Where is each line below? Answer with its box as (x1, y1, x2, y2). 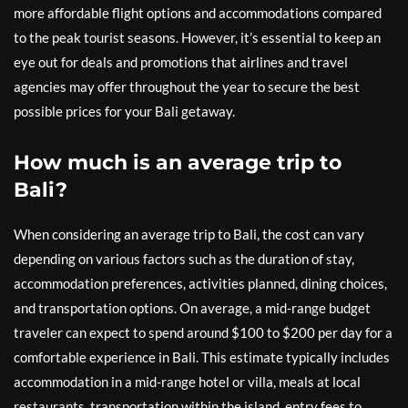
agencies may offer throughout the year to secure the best (14, 77, 360, 95)
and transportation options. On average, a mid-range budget (14, 299, 371, 316)
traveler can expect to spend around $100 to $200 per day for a (14, 323, 393, 341)
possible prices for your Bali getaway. (14, 102, 235, 119)
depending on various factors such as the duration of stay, (14, 250, 354, 267)
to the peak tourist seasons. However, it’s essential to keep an (14, 28, 381, 46)
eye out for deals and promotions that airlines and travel (14, 53, 348, 70)
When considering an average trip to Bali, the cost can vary (14, 225, 364, 242)
